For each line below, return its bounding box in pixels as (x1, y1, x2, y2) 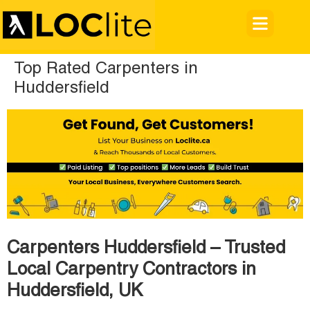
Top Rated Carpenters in (14, 62, 198, 77)
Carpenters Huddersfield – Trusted (7, 240, 285, 257)
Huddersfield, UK (7, 283, 143, 300)
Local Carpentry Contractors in (7, 262, 256, 279)
